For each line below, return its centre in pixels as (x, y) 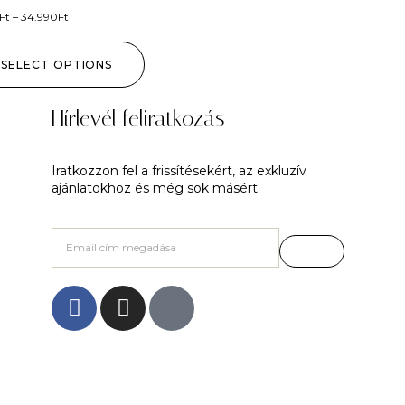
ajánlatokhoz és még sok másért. (156, 188)
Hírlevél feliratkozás (138, 118)
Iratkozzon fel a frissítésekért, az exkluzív (179, 170)
